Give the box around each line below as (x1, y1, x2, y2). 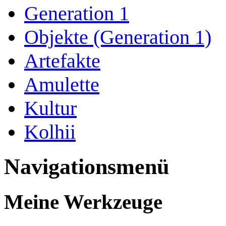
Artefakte (24, 49, 100, 73)
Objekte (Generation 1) (24, 26, 211, 49)
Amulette (24, 73, 99, 96)
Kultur (24, 97, 77, 120)
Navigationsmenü (4, 154, 169, 180)
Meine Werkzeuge (4, 190, 162, 214)
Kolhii (24, 121, 76, 144)
